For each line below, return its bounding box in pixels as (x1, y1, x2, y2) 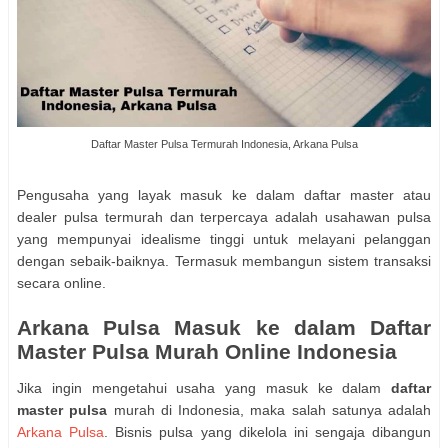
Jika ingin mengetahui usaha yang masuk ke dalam (17, 379, 391, 396)
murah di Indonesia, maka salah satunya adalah (107, 401, 431, 418)
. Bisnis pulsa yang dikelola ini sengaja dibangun (104, 423, 431, 440)
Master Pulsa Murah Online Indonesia (17, 340, 397, 363)
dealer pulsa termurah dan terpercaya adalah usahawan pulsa (17, 209, 431, 225)
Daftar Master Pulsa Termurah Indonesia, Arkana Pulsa (90, 138, 358, 150)
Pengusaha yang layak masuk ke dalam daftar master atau (17, 187, 431, 203)
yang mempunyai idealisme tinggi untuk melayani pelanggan (17, 231, 431, 247)
